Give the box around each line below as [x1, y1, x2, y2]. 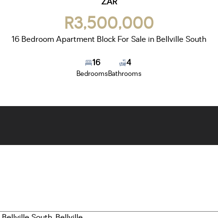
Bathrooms [108, 69, 142, 78]
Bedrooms [76, 69, 108, 78]
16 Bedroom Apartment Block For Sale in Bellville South [12, 34, 206, 45]
